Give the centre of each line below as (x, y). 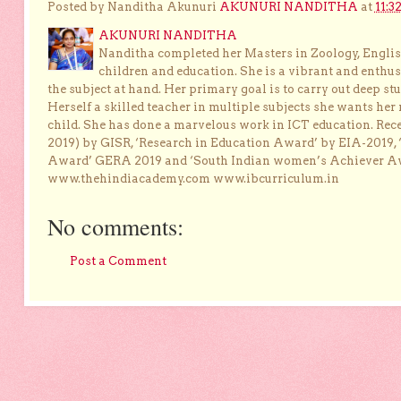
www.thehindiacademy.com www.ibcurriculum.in (193, 179)
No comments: (115, 227)
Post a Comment (118, 261)
